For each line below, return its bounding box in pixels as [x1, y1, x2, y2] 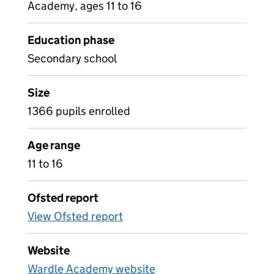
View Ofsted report [28, 209, 123, 223]
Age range [28, 138, 80, 152]
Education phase [28, 33, 114, 47]
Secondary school [28, 51, 117, 65]
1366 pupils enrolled [28, 104, 130, 118]
